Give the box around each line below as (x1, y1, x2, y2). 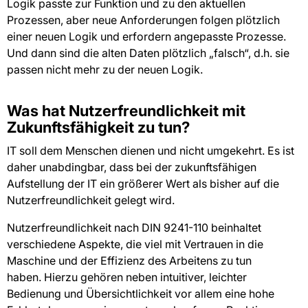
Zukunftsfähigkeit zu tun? (7, 118, 190, 137)
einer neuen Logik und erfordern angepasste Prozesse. (7, 29, 286, 43)
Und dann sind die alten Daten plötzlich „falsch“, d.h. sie (7, 45, 289, 60)
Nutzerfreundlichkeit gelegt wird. (7, 193, 175, 208)
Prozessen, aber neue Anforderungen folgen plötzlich (7, 12, 280, 27)
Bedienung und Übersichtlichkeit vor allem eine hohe (7, 287, 274, 301)
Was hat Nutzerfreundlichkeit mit (7, 102, 245, 120)
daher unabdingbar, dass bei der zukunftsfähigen (7, 160, 256, 175)
